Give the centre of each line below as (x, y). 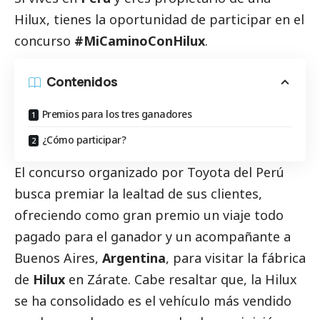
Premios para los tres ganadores (116, 114)
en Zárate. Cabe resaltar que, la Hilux (181, 280)
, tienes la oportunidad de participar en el (175, 20)
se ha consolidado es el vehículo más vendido (153, 301)
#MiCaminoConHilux (140, 41)
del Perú (257, 172)
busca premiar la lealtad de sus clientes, (138, 194)
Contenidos (82, 82)
